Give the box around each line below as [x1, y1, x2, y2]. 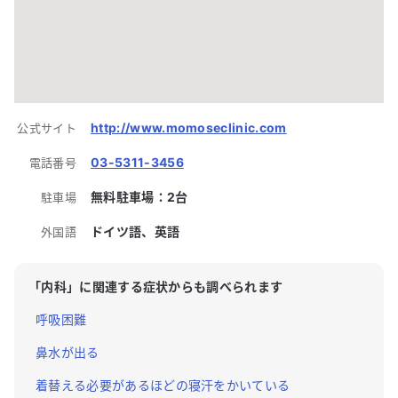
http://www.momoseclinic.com [91, 119, 287, 135]
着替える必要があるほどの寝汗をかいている [36, 377, 291, 393]
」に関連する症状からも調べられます [66, 278, 283, 294]
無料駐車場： [91, 188, 167, 204]
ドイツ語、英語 [91, 223, 180, 239]
